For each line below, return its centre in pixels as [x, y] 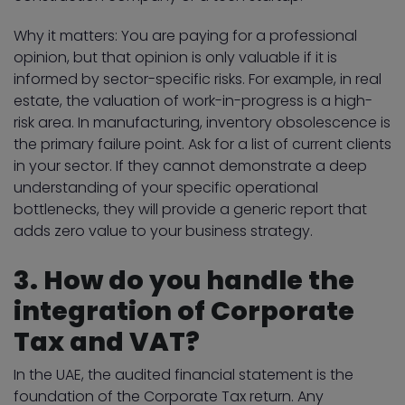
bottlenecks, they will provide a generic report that [190, 209]
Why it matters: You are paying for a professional [185, 35]
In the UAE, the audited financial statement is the [184, 374]
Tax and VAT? [107, 341]
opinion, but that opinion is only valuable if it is [175, 57]
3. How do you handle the [184, 280]
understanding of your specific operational [166, 187]
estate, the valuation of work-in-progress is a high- [193, 100]
